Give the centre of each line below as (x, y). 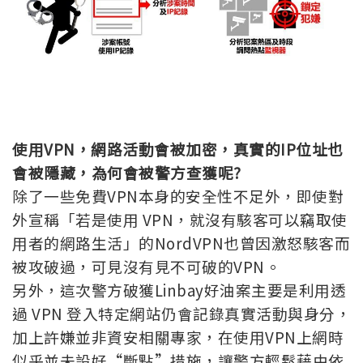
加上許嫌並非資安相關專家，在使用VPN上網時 (178, 336)
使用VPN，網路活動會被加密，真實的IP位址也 (178, 148)
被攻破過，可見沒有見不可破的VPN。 (146, 266)
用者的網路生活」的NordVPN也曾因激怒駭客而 (181, 242)
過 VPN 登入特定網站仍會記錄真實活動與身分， (181, 313)
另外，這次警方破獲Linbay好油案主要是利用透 (179, 289)
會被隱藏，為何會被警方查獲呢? (127, 172)
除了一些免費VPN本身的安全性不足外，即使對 (178, 195)
